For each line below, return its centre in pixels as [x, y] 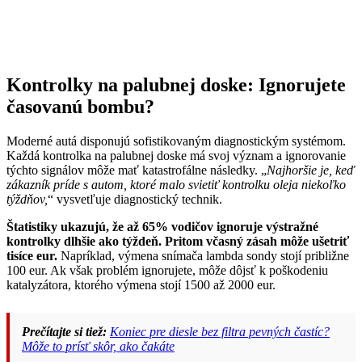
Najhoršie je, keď [311, 170]
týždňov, [27, 200]
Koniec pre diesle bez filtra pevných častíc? [220, 332]
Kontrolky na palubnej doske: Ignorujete [176, 85]
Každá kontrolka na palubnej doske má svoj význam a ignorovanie [176, 156]
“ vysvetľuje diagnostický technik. [135, 200]
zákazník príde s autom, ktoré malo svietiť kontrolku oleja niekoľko [176, 185]
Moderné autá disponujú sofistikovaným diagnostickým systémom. [176, 141]
